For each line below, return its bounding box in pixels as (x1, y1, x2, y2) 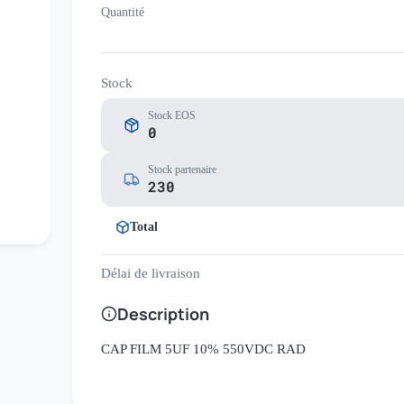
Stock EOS (148, 109, 196, 122)
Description (117, 303, 209, 325)
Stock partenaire (148, 163, 216, 176)
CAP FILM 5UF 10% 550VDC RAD (101, 342, 306, 356)
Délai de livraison (101, 266, 200, 280)
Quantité (101, 5, 144, 19)
